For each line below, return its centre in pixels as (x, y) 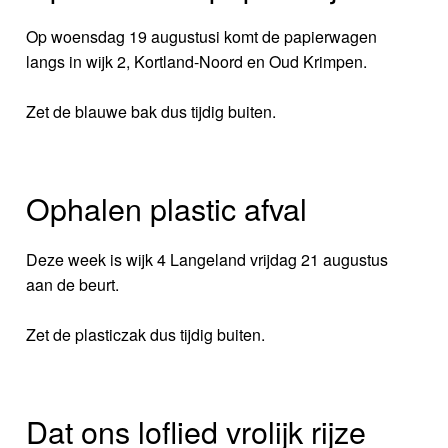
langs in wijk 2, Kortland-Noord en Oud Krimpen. (197, 61)
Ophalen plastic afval (167, 207)
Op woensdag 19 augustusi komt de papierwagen (202, 36)
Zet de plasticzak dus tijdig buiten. (146, 334)
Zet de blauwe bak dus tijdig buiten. (151, 111)
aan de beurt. (73, 284)
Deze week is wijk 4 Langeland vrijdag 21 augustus (207, 259)
